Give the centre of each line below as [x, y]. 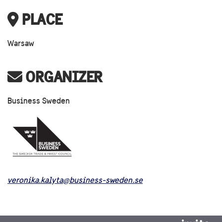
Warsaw [21, 43]
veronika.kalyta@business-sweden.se [75, 180]
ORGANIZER [62, 77]
